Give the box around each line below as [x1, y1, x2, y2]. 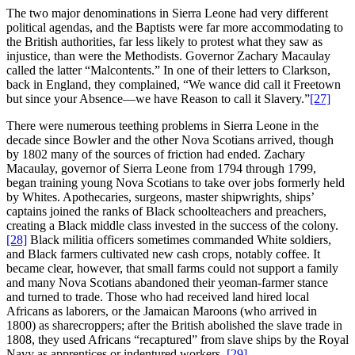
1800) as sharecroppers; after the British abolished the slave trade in [6, 318, 342, 332]
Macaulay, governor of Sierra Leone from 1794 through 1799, [6, 161, 316, 175]
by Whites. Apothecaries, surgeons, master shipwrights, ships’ [6, 189, 314, 204]
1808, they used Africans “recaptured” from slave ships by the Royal [6, 332, 349, 346]
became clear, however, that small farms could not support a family [6, 261, 338, 275]
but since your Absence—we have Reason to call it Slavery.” [6, 91, 310, 105]
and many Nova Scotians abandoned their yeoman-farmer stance [6, 275, 328, 289]
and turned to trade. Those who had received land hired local [6, 289, 309, 303]
